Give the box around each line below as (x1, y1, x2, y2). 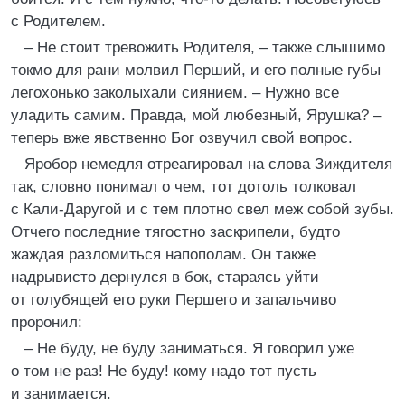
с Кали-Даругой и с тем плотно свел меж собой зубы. (11, 201, 394, 218)
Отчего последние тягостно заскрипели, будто (11, 223, 340, 240)
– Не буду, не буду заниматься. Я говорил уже (24, 340, 354, 357)
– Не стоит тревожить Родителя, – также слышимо (24, 39, 385, 56)
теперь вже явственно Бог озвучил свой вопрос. (11, 129, 353, 146)
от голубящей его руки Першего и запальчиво (11, 291, 336, 308)
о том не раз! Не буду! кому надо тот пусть (11, 363, 316, 380)
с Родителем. (11, 13, 106, 30)
